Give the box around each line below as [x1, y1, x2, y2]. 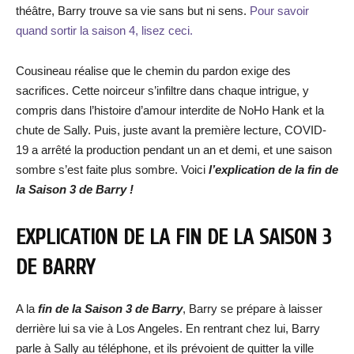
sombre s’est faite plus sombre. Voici [16, 163, 209, 176]
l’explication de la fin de [209, 163, 338, 176]
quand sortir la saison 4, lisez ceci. [16, 24, 193, 37]
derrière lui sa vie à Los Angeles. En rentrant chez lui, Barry [16, 322, 320, 335]
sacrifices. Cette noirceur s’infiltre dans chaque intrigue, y [16, 84, 309, 97]
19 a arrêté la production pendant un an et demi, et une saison [16, 143, 332, 156]
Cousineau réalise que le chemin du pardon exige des [16, 64, 291, 77]
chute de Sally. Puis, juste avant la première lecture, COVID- [16, 123, 326, 137]
